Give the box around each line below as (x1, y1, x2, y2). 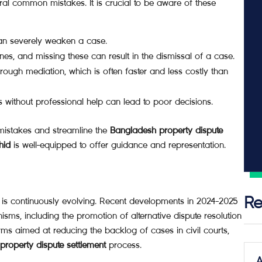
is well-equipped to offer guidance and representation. (11, 139, 226, 150)
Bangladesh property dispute (110, 125, 223, 136)
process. (106, 239, 142, 250)
